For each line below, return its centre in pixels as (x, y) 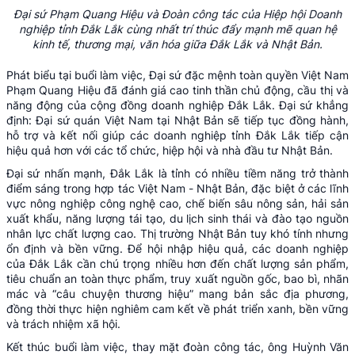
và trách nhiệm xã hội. (63, 323)
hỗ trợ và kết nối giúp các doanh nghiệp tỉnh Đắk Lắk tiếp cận (177, 135)
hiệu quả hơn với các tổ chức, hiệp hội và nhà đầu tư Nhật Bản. (170, 150)
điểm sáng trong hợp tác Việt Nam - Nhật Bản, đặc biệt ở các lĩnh (177, 188)
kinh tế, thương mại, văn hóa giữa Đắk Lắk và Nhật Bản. (177, 44)
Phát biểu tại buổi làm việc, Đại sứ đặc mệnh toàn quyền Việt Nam (177, 74)
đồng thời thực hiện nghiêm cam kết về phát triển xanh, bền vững (177, 308)
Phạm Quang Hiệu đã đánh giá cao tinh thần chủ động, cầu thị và (177, 90)
